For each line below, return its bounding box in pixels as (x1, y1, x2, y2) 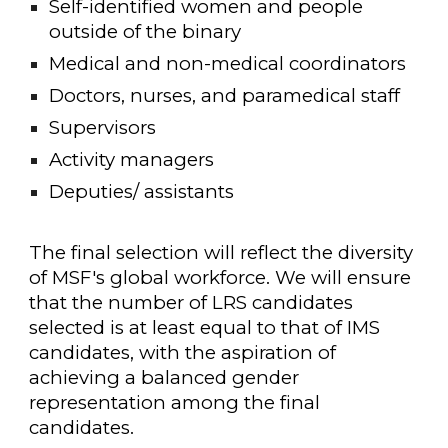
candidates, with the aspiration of (29, 340, 337, 364)
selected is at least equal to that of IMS (29, 315, 381, 339)
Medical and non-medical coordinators (49, 52, 407, 76)
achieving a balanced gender (29, 365, 300, 389)
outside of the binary (49, 20, 242, 44)
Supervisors (49, 116, 157, 140)
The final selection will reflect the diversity (29, 240, 414, 264)
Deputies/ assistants (49, 180, 235, 204)
